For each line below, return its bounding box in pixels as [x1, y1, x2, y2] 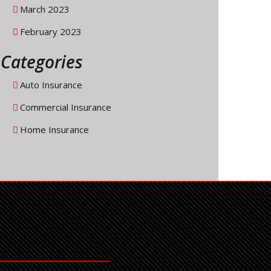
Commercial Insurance [20, 101, 111, 114]
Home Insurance [20, 123, 89, 136]
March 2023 [20, 3, 70, 16]
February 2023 [20, 25, 82, 38]
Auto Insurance [20, 79, 82, 91]
